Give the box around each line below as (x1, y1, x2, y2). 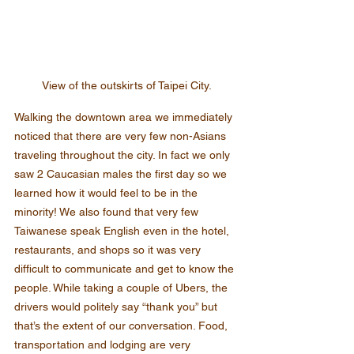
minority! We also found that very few (14, 205, 201, 218)
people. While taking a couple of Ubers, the (14, 281, 231, 294)
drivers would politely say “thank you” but (14, 299, 220, 313)
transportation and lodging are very (14, 337, 194, 351)
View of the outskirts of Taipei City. (41, 78, 212, 92)
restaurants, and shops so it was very (14, 243, 204, 256)
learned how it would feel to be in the (14, 186, 201, 199)
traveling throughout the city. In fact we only (14, 148, 233, 161)
